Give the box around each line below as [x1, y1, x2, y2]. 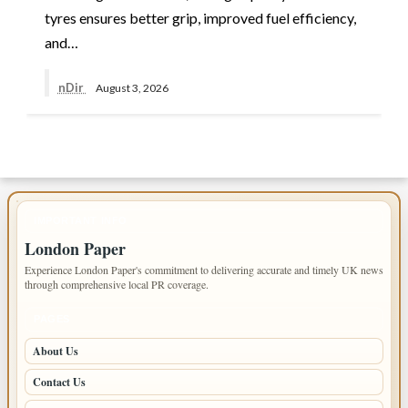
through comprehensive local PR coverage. [25, 277, 209, 292]
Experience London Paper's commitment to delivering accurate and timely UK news [25, 262, 383, 278]
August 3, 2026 [95, 80, 168, 95]
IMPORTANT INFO [34, 215, 127, 227]
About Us [33, 343, 78, 360]
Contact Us [33, 374, 86, 391]
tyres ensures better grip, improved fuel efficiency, [44, 8, 356, 26]
